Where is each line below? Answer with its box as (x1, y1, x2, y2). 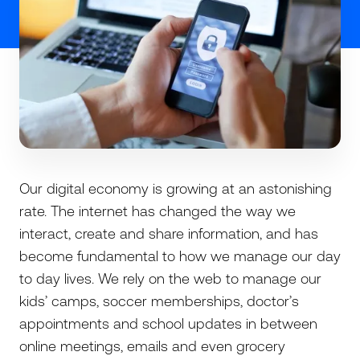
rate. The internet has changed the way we (19, 202, 296, 219)
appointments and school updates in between (19, 314, 317, 332)
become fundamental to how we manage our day (19, 247, 341, 264)
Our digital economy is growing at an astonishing (19, 179, 332, 197)
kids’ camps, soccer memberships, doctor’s (19, 292, 299, 309)
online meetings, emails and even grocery (19, 337, 285, 354)
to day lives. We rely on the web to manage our (19, 269, 321, 287)
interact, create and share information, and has (19, 224, 318, 242)
